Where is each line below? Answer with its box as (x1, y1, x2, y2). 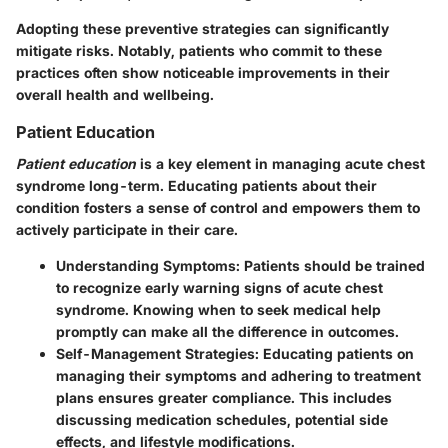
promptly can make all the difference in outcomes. (56, 323, 399, 341)
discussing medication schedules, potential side (56, 411, 388, 429)
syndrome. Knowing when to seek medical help (56, 301, 381, 319)
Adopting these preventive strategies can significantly (16, 20, 389, 37)
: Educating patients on (255, 345, 414, 363)
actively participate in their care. (16, 221, 238, 239)
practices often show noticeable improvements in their (16, 64, 390, 81)
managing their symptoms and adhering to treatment (56, 367, 421, 385)
